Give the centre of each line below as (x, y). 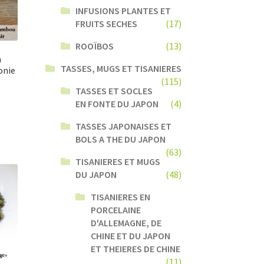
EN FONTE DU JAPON (117, 103)
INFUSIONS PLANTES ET (123, 10)
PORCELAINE (116, 209)
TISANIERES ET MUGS (118, 161)
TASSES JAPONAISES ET (124, 126)
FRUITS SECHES (107, 23)
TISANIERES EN (121, 197)
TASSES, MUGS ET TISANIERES (121, 68)
